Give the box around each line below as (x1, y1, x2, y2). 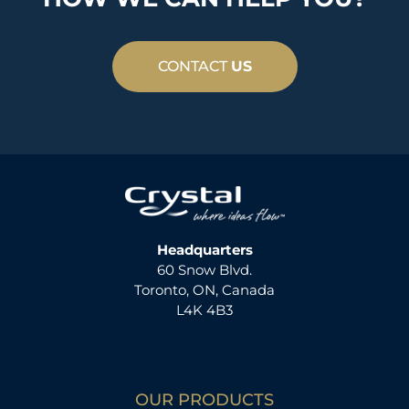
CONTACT (157, 58, 231, 76)
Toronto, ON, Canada (134, 281, 275, 299)
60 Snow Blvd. (157, 261, 252, 279)
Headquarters (156, 241, 253, 259)
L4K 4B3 (176, 301, 233, 320)
